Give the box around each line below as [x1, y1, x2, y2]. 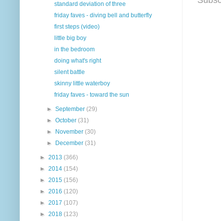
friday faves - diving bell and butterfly [54, 11, 152, 19]
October [55, 116, 78, 124]
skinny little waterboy [54, 79, 110, 87]
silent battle [54, 68, 85, 75]
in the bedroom [54, 45, 95, 53]
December [55, 139, 85, 147]
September [55, 105, 87, 112]
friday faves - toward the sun [54, 91, 129, 98]
